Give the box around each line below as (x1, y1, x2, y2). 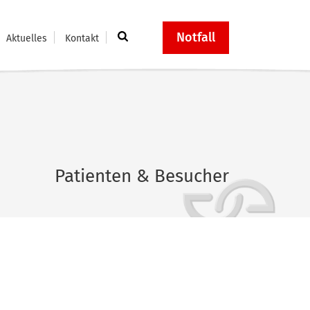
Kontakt (65, 32, 99, 44)
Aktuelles (6, 32, 47, 44)
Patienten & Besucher (55, 165, 229, 187)
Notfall (176, 29, 215, 45)
